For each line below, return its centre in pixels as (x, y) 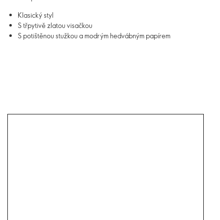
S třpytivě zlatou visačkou (55, 25)
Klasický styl (36, 15)
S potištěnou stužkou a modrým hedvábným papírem (94, 36)
